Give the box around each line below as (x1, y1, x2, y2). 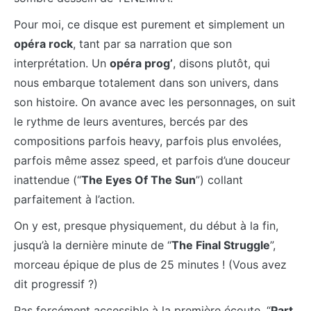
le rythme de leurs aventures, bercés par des (14, 114, 248, 128)
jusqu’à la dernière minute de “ (14, 237, 171, 252)
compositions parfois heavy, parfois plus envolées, (14, 133, 281, 148)
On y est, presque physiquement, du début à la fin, (14, 218, 278, 233)
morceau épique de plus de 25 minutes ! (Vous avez (14, 257, 287, 271)
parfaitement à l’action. (14, 192, 135, 206)
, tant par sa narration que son (73, 36, 232, 51)
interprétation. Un (14, 56, 110, 70)
